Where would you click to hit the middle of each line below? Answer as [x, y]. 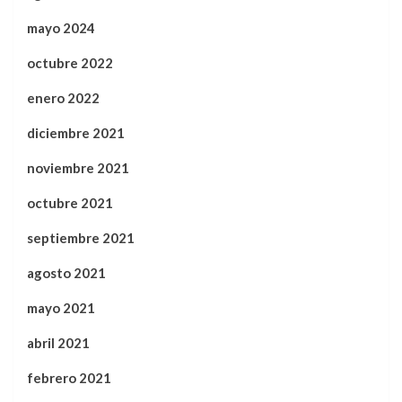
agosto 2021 [66, 272]
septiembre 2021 [81, 237]
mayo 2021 [61, 307]
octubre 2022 [70, 62]
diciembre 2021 [76, 132]
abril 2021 [58, 342]
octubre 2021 [70, 202]
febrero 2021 [69, 377]
